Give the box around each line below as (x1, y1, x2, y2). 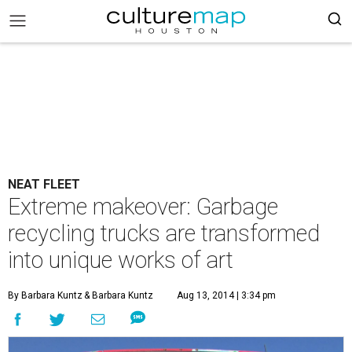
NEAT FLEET (8, 177, 80, 192)
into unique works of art (8, 247, 233, 273)
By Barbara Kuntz (8, 290, 82, 301)
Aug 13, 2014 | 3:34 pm (177, 290, 276, 301)
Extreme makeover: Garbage (8, 193, 278, 220)
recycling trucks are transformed (8, 220, 320, 247)
